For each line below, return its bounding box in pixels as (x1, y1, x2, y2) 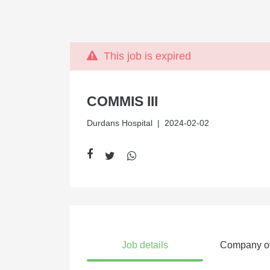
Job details (122, 240, 169, 250)
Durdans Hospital (86, 118, 152, 128)
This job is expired (97, 50, 191, 62)
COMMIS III (86, 93, 158, 109)
